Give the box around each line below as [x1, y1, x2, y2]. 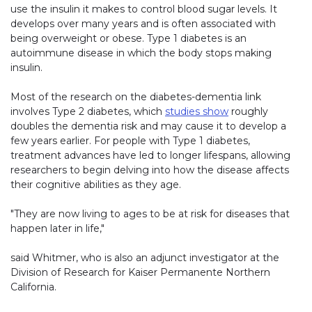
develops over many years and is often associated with [10, 17, 276, 31]
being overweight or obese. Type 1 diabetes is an [10, 32, 247, 45]
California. [10, 281, 56, 294]
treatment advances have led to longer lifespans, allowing [10, 149, 290, 162]
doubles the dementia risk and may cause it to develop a [10, 120, 286, 133]
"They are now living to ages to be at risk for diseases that [10, 208, 290, 221]
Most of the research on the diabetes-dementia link [10, 91, 261, 104]
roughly [228, 105, 268, 118]
